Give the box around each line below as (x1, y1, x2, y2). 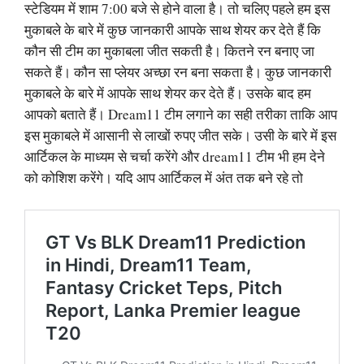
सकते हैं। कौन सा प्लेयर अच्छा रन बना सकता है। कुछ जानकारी (24, 63, 331, 81)
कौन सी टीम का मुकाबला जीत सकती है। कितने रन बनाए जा (24, 41, 314, 60)
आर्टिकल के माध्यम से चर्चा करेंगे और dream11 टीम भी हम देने (24, 147, 325, 166)
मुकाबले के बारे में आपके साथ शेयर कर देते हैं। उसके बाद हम (24, 84, 311, 102)
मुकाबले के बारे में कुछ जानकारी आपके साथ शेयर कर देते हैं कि (24, 20, 321, 39)
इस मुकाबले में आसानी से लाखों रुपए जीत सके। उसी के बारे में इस (24, 126, 336, 145)
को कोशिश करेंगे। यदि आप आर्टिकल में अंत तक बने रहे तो (24, 168, 316, 187)
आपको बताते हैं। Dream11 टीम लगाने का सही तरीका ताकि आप (24, 105, 337, 123)
